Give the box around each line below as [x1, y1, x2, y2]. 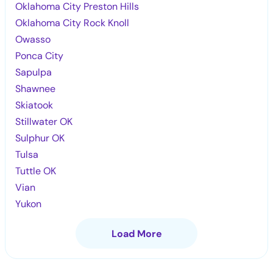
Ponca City [15, 49, 64, 62]
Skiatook [15, 98, 54, 112]
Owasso [15, 32, 51, 46]
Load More [111, 227, 162, 240]
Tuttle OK [15, 164, 57, 177]
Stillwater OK [15, 115, 73, 128]
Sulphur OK [15, 131, 65, 144]
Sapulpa [15, 65, 52, 79]
